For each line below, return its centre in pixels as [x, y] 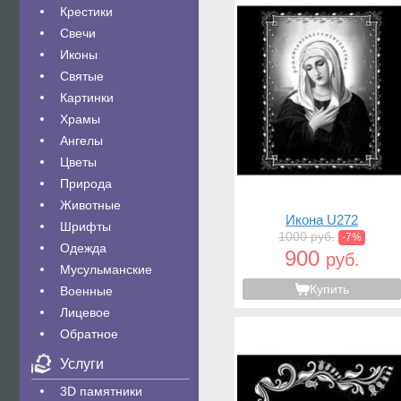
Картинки [87, 98]
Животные [90, 205]
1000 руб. [307, 236]
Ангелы [81, 141]
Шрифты [85, 226]
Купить [329, 289]
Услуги [82, 364]
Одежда [83, 248]
